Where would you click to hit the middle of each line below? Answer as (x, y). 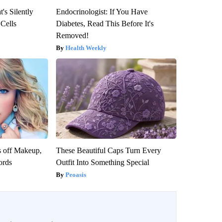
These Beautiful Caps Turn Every (108, 150)
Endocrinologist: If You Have (102, 11)
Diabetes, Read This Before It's (105, 23)
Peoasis (76, 174)
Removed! (72, 35)
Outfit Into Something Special (102, 162)
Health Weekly (86, 48)
